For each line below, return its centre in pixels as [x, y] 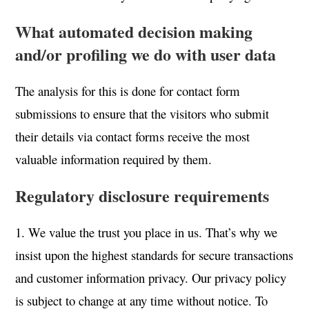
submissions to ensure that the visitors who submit [142, 113]
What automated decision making [134, 31]
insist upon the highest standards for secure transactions [154, 255]
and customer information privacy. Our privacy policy [151, 278]
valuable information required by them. [114, 159]
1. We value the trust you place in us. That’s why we [147, 232]
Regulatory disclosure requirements [142, 196]
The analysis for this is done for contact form [128, 91]
